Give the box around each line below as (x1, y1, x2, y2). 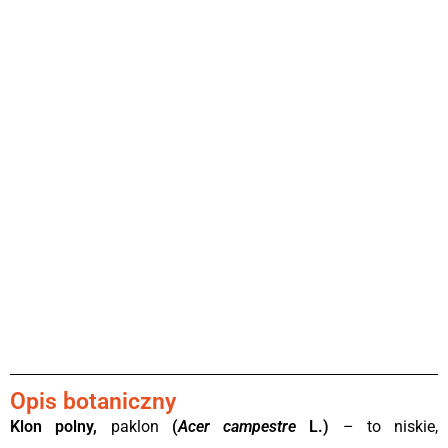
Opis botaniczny (10, 388, 176, 415)
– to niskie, (329, 417, 438, 436)
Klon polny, (10, 417, 111, 436)
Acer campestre (177, 417, 296, 436)
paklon (110, 417, 172, 436)
